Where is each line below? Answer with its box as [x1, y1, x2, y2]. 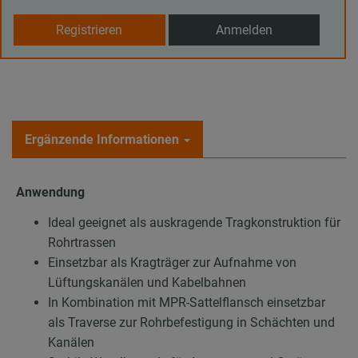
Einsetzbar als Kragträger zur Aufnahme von [48, 254, 296, 270]
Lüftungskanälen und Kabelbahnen [48, 274, 246, 290]
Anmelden [215, 22, 272, 38]
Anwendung [16, 185, 85, 201]
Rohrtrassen [48, 234, 116, 250]
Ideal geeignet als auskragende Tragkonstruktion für [48, 214, 340, 230]
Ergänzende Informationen [25, 132, 179, 148]
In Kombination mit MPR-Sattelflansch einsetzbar [48, 294, 325, 310]
